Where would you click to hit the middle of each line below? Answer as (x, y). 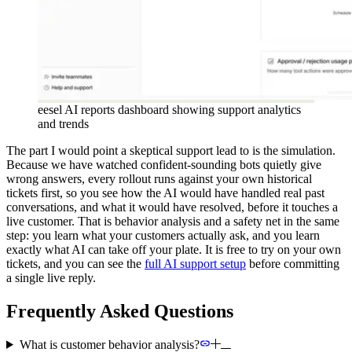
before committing (293, 264)
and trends (63, 124)
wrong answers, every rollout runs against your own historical (159, 179)
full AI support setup (195, 264)
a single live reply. (51, 278)
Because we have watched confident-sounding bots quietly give (164, 165)
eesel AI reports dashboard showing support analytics (169, 110)
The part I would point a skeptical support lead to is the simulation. (171, 151)
